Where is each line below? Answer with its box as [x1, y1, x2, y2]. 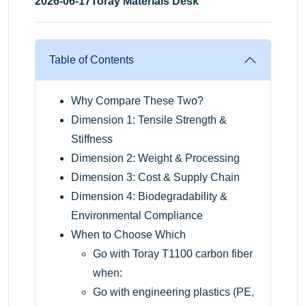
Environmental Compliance [71, 210, 203, 222]
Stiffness [71, 133, 113, 145]
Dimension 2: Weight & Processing [71, 152, 240, 165]
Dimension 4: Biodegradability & [71, 191, 227, 203]
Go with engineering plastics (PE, [93, 286, 254, 298]
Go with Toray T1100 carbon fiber [93, 248, 253, 260]
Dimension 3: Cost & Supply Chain [71, 171, 240, 184]
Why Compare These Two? [71, 95, 204, 107]
